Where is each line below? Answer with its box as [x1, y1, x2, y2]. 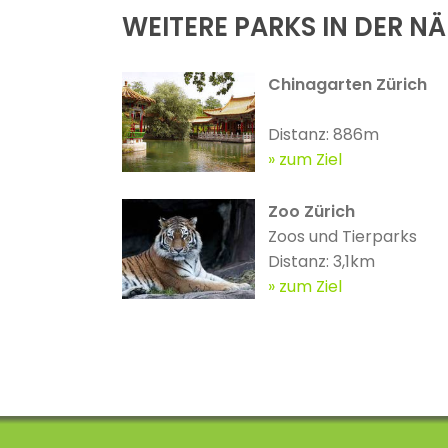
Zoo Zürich [267, 200, 355, 224]
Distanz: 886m [267, 123, 379, 147]
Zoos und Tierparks [267, 225, 417, 249]
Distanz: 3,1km [267, 250, 375, 274]
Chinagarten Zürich [267, 73, 427, 97]
